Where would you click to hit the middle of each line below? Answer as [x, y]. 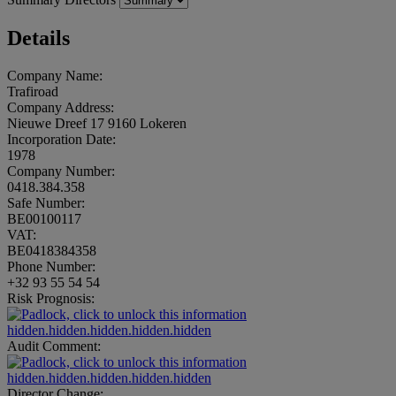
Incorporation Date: [61, 139]
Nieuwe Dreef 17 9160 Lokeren [97, 123]
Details [38, 38]
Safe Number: [46, 202]
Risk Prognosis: [51, 298]
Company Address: [61, 107]
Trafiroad [33, 91]
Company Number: [61, 171]
